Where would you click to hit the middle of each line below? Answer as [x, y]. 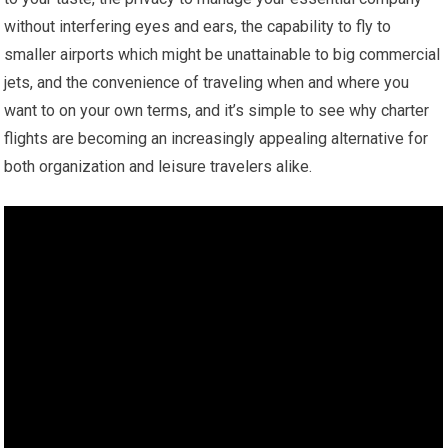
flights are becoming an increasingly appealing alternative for [216, 138]
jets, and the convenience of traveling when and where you [207, 82]
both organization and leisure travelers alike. [158, 166]
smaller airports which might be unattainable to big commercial [222, 54]
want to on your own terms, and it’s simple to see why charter [217, 110]
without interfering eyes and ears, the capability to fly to [198, 26]
